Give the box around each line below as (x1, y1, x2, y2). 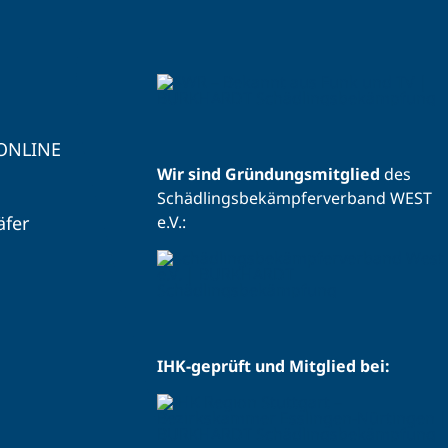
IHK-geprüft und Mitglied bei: (157, 355, 390, 378)
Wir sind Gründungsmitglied (157, 163, 380, 186)
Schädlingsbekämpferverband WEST (157, 187, 432, 210)
